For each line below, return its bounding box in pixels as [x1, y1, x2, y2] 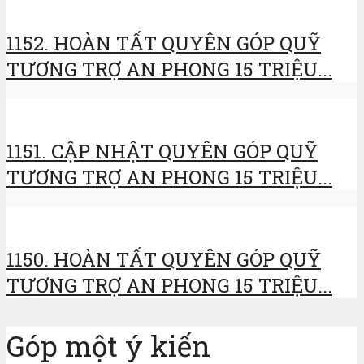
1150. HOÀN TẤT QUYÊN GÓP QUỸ [6, 245, 321, 272]
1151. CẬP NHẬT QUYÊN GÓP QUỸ [6, 137, 318, 164]
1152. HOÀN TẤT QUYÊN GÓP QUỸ [6, 30, 321, 57]
